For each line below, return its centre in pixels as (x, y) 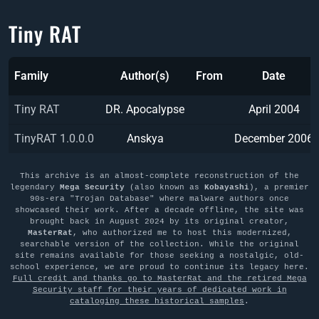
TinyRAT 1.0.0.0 (54, 138)
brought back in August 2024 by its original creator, (159, 221)
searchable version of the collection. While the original (159, 244)
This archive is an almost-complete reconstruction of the (159, 176)
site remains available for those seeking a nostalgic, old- (159, 256)
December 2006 (274, 138)
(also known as (164, 187)
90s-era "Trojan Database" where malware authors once (159, 199)
